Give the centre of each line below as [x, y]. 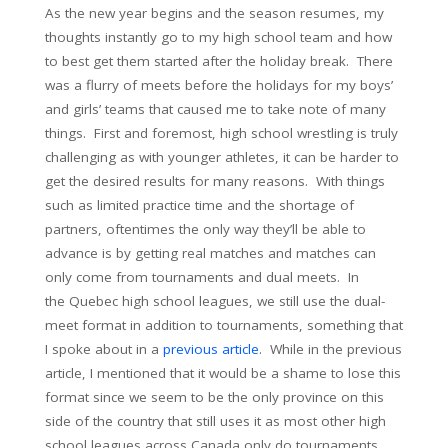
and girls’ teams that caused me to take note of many [215, 109]
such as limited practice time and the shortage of [199, 205]
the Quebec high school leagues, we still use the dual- [215, 301]
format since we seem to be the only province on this [214, 397]
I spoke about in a [104, 349]
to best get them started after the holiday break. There [219, 61]
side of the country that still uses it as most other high [215, 421]
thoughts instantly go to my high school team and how [218, 37]
